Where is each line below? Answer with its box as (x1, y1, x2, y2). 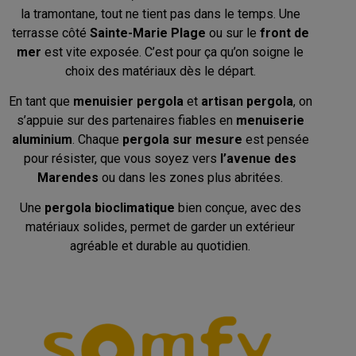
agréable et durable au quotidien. (70, 238, 251, 254)
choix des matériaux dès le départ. (64, 63, 256, 79)
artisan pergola (200, 93, 293, 109)
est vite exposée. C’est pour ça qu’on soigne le (41, 44, 304, 60)
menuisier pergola (72, 93, 184, 109)
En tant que (8, 93, 73, 109)
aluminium (11, 131, 72, 147)
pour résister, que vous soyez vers (24, 150, 221, 166)
